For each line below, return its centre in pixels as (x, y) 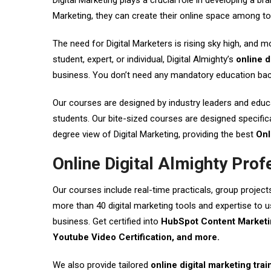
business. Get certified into (106, 221)
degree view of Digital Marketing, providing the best (154, 134)
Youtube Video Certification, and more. (136, 237)
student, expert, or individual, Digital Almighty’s (144, 59)
